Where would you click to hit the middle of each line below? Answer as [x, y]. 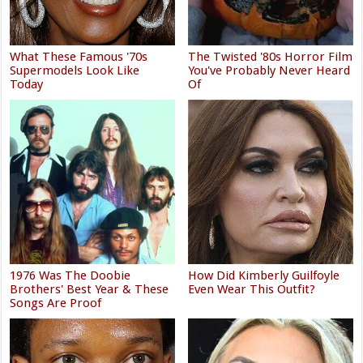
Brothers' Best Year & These [90, 290]
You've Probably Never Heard [269, 70]
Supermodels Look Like [75, 70]
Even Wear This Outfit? [252, 290]
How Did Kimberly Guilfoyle [264, 276]
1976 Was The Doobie [70, 276]
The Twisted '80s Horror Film [271, 56]
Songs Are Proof [56, 303]
